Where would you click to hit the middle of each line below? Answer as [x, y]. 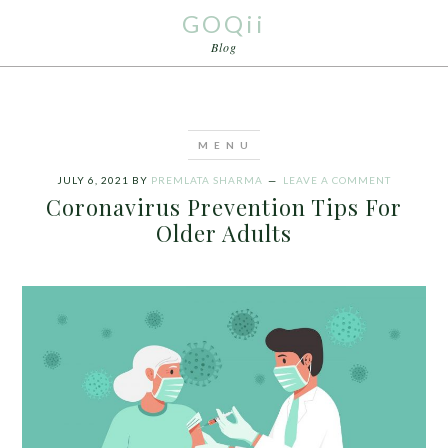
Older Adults [224, 233]
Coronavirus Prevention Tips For [224, 207]
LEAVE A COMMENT [337, 180]
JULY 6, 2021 [93, 180]
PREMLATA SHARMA [207, 180]
